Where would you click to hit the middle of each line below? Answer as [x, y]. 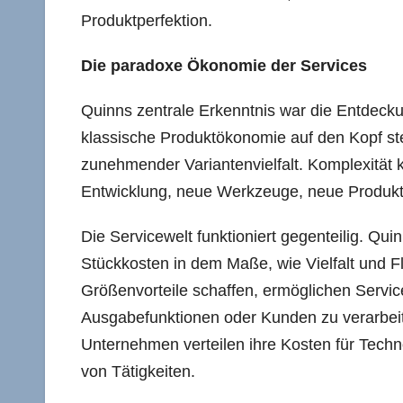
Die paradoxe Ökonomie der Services [224, 65]
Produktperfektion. [147, 20]
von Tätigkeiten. [138, 371]
